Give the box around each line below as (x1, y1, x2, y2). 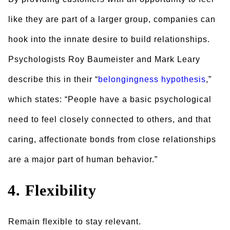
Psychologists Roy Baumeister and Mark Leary (8, 55, 200, 64)
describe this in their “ (8, 75, 98, 84)
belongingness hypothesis (98, 75, 206, 84)
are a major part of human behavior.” (8, 155, 158, 164)
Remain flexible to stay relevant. (8, 217, 141, 226)
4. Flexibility (8, 182, 97, 199)
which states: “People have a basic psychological (8, 95, 212, 104)
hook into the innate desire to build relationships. (8, 35, 210, 44)
